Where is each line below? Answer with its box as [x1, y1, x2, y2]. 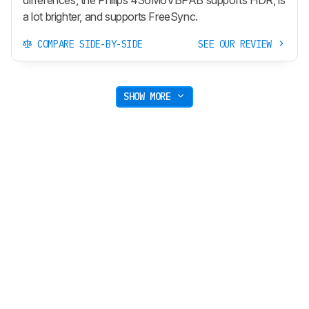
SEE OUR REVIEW [198, 37, 277, 50]
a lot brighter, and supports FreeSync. [23, 9, 198, 23]
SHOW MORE [123, 90, 177, 103]
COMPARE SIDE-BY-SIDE [32, 37, 143, 50]
